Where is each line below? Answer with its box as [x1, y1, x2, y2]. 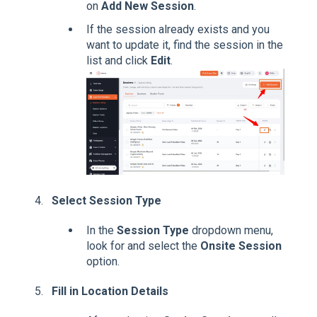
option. [86, 255, 120, 269]
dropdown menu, [189, 224, 273, 238]
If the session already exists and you [86, 22, 270, 36]
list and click [86, 53, 151, 67]
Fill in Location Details [52, 284, 168, 299]
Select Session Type [52, 194, 161, 208]
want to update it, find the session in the [86, 38, 283, 52]
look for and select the [86, 239, 200, 253]
